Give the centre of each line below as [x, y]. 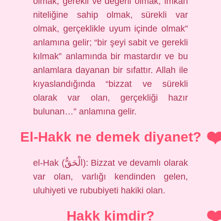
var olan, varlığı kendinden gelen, [110, 177]
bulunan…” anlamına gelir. [85, 111]
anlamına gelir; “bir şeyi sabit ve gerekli [110, 42]
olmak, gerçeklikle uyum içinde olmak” [110, 29]
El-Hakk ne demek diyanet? [110, 137]
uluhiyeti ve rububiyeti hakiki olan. [99, 190]
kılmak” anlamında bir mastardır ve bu [110, 56]
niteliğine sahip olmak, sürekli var [110, 15]
